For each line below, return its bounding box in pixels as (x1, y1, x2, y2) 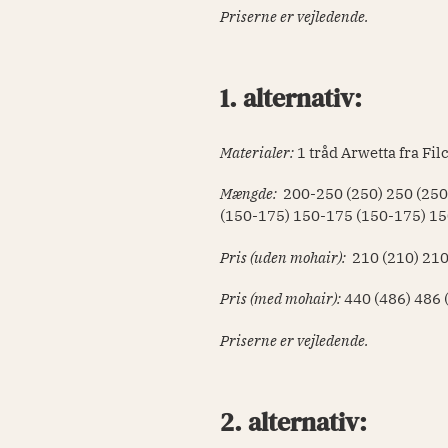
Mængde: (220, 184, 278, 204)
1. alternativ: (220, 80, 369, 117)
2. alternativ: (220, 403, 374, 440)
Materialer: (220, 142, 298, 162)
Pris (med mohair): (220, 289, 342, 309)
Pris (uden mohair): (220, 247, 350, 267)
